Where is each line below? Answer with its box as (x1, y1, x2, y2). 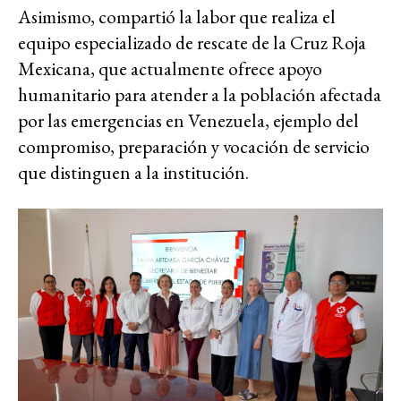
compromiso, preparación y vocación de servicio (18, 134, 370, 159)
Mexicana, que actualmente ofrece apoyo (18, 56, 322, 81)
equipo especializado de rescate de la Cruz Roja (18, 30, 366, 55)
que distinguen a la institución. (18, 160, 249, 185)
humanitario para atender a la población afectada (18, 82, 381, 107)
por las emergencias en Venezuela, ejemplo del (18, 108, 359, 133)
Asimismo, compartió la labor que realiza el (18, 4, 336, 30)
